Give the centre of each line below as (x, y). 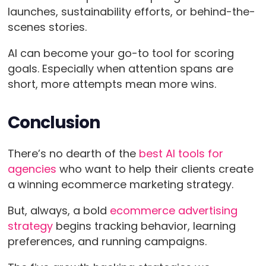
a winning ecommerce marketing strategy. (122, 185)
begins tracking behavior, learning (144, 226)
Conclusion (54, 123)
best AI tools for (181, 154)
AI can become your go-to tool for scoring (121, 53)
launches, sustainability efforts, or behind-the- (131, 12)
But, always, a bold (58, 211)
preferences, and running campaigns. (107, 242)
